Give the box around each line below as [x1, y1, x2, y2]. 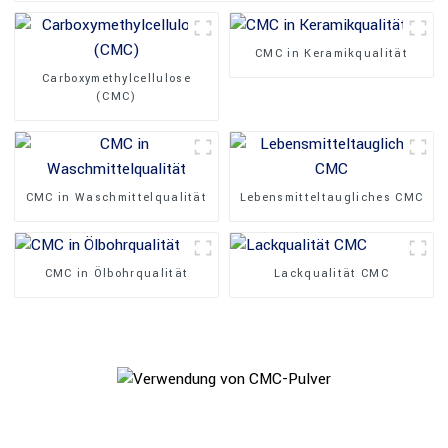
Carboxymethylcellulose [41, 70, 191, 86]
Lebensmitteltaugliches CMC [239, 189, 424, 205]
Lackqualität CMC [273, 265, 390, 281]
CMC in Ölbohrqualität [44, 265, 189, 281]
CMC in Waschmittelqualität [25, 189, 208, 205]
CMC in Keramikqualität [254, 45, 409, 61]
